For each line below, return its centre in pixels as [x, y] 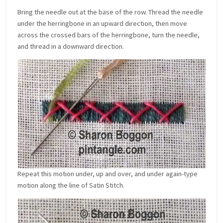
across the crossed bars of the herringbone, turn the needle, [109, 35]
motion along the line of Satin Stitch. [71, 185]
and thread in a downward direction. [71, 46]
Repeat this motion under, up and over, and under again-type [108, 174]
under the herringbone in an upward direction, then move [103, 23]
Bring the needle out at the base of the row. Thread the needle [111, 12]
